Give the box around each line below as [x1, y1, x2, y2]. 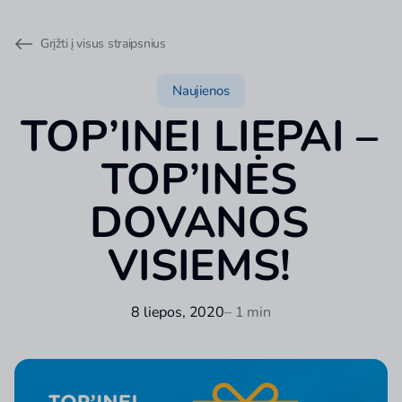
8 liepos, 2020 [131, 302, 224, 322]
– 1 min [223, 302, 271, 322]
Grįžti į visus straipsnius [40, 35, 166, 52]
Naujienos [172, 82, 230, 100]
